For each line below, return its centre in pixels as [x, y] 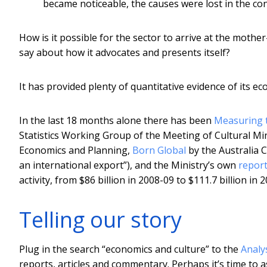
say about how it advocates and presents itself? [125, 52]
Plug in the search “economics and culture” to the [130, 249]
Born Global [159, 150]
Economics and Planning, [76, 150]
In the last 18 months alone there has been [117, 120]
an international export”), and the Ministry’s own [129, 165]
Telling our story [100, 219]
